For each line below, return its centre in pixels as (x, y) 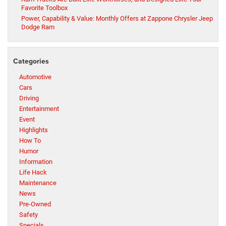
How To (30, 141)
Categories (31, 61)
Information (36, 162)
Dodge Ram (38, 27)
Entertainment (39, 109)
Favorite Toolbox (44, 8)
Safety (29, 215)
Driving (29, 98)
